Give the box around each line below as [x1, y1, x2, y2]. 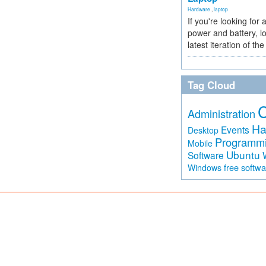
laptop [214, 5, 228, 12]
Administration [188, 106, 255, 121]
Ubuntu [226, 147, 260, 162]
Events [221, 123, 249, 136]
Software [188, 148, 224, 161]
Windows [188, 161, 221, 173]
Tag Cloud [188, 78, 235, 92]
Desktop [188, 124, 218, 136]
